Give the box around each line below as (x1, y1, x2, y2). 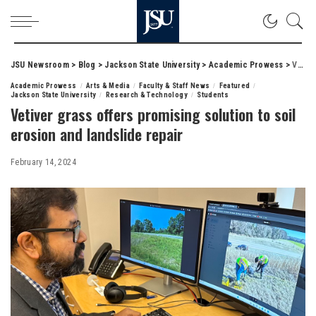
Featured (219, 81, 250, 90)
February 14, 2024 (11, 157, 76, 167)
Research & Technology (105, 90, 188, 99)
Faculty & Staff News (139, 81, 210, 90)
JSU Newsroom (11, 60, 69, 70)
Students (197, 90, 229, 99)
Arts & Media (85, 81, 130, 90)
